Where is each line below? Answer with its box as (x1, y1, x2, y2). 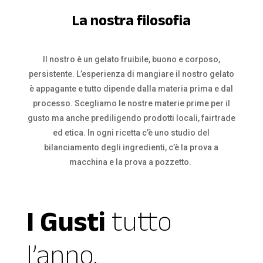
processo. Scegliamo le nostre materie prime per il (32, 99, 230, 109)
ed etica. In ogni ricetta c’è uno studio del (53, 128, 210, 138)
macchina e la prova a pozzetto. (69, 157, 194, 167)
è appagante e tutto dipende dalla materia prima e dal (29, 84, 234, 94)
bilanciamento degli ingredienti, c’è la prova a (44, 143, 219, 153)
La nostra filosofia (72, 12, 191, 29)
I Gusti (26, 205, 106, 237)
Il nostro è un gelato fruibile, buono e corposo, (42, 55, 220, 65)
